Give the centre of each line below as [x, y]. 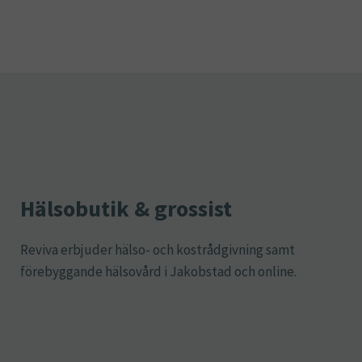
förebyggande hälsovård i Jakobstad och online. [159, 272]
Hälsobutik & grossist [126, 209]
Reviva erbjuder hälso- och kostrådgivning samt [158, 250]
